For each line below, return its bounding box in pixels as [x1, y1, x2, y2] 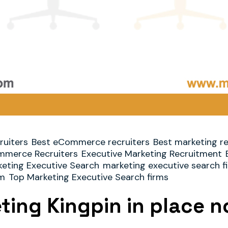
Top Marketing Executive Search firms [9, 171, 168, 183]
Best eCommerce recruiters [32, 136, 150, 148]
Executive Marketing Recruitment [81, 148, 222, 160]
